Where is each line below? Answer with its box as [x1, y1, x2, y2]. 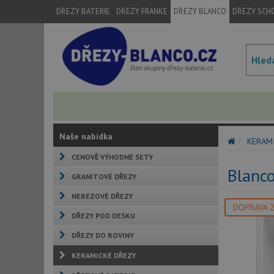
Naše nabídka [59, 131, 113, 142]
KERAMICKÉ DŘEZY [72, 251, 136, 260]
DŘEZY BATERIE [56, 6, 110, 16]
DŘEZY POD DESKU [72, 211, 135, 220]
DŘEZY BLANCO [174, 6, 226, 16]
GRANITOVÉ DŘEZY [72, 172, 136, 181]
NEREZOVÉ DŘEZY [72, 191, 133, 201]
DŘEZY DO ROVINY [72, 231, 134, 240]
